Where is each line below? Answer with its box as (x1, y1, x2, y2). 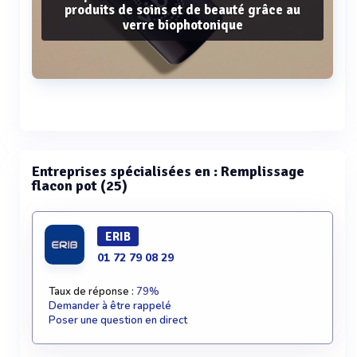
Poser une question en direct (49, 313, 187, 328)
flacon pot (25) (32, 177, 127, 194)
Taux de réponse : (49, 284, 136, 299)
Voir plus (159, 131, 206, 146)
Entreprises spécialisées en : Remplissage (32, 163, 304, 180)
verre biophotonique (122, 16, 243, 33)
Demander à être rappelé (49, 299, 171, 313)
